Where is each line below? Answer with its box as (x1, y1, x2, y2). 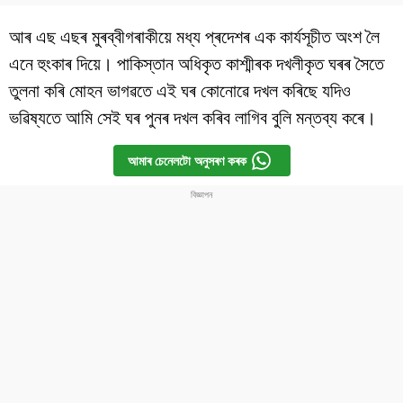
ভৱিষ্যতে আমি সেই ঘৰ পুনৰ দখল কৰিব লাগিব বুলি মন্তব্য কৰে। (9, 105, 376, 130)
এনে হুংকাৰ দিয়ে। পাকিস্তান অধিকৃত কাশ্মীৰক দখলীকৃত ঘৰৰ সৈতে (9, 51, 384, 76)
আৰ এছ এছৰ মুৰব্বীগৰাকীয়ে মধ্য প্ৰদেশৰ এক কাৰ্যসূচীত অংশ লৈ (9, 24, 380, 49)
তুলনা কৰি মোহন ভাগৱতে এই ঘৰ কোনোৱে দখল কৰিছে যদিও (9, 78, 351, 103)
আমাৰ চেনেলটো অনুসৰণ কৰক (127, 151, 246, 169)
